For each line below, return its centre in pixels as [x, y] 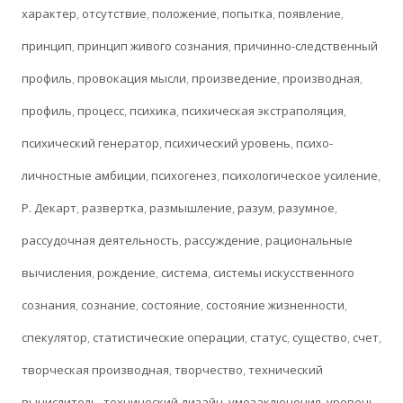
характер [49, 13]
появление [309, 13]
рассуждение [222, 240]
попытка [247, 13]
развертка [113, 208]
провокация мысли [132, 78]
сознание [108, 305]
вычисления [57, 273]
